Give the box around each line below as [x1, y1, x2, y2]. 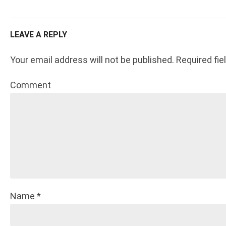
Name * [10, 191, 41, 201]
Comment [10, 80, 51, 90]
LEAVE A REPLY [10, 30, 67, 39]
